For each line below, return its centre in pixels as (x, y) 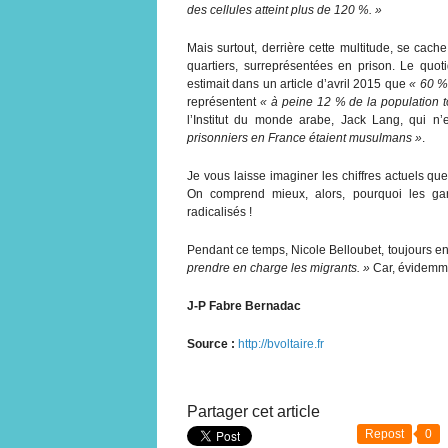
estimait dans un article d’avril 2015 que (298, 83)
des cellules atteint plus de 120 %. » (284, 9)
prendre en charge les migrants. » (278, 267)
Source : (211, 343)
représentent (223, 101)
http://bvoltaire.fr (281, 343)
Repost (384, 433)
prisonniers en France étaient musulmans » (304, 137)
